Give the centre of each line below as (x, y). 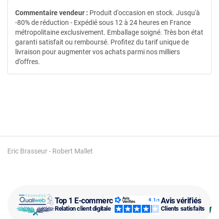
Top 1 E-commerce (86, 201)
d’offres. (28, 61)
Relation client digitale (83, 208)
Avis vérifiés (181, 201)
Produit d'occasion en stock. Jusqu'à (144, 12)
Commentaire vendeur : (52, 12)
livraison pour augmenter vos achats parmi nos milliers (98, 52)
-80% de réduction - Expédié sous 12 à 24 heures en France (103, 22)
